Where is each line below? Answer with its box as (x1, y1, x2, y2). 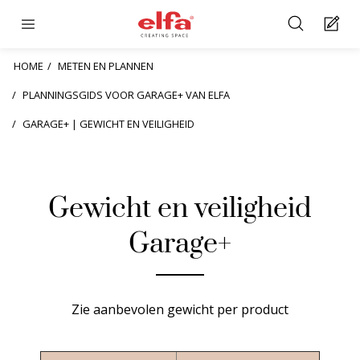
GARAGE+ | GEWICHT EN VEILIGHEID (22, 117, 194, 131)
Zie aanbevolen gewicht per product (72, 301, 288, 318)
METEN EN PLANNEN (58, 59, 153, 73)
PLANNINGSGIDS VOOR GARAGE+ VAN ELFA (22, 88, 230, 102)
